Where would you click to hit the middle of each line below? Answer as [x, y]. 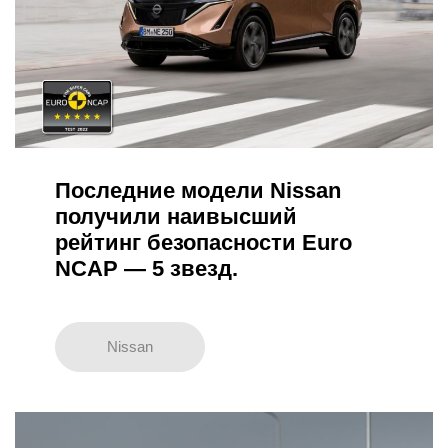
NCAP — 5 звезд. [146, 268]
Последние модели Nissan [198, 190]
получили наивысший [176, 216]
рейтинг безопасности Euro [203, 242]
